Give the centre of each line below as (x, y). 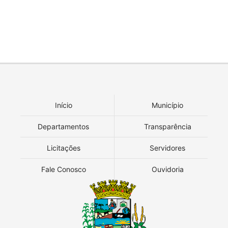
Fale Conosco (63, 169)
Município (167, 105)
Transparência (167, 126)
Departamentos (63, 126)
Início (63, 105)
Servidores (167, 148)
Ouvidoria (167, 169)
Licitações (63, 148)
